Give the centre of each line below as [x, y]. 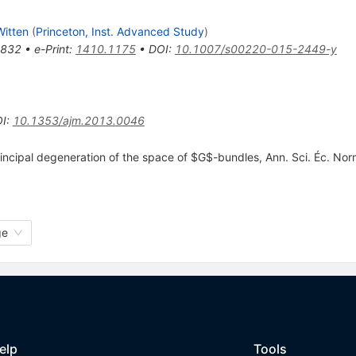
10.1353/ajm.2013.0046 [78, 120]
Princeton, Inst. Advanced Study [120, 31]
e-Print [51, 48]
